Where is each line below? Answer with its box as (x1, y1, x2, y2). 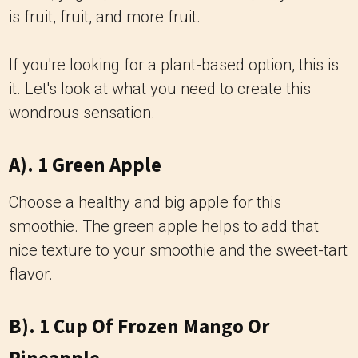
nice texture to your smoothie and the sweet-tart (9, 241, 348, 260)
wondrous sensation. (9, 103, 155, 122)
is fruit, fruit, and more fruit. (9, 7, 201, 26)
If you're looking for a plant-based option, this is (9, 55, 339, 74)
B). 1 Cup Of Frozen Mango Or (9, 313, 269, 339)
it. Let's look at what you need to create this (9, 79, 311, 98)
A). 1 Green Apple (9, 152, 161, 177)
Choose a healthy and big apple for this (9, 193, 281, 212)
